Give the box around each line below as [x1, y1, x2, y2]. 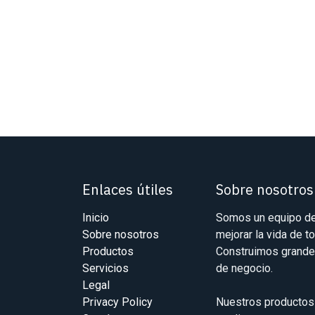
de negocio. [216, 262, 273, 276]
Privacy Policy [82, 295, 153, 309]
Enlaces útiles [82, 180, 173, 200]
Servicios [82, 262, 129, 276]
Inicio [82, 211, 109, 225]
